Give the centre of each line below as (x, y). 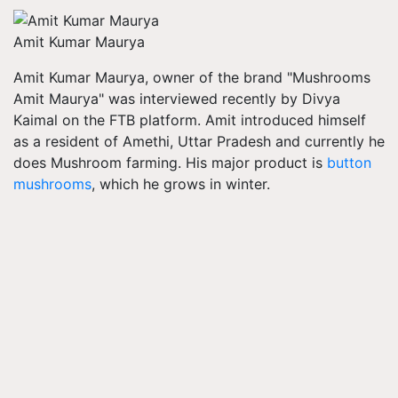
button (349, 162)
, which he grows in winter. (181, 183)
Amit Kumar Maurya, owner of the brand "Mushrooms (192, 77)
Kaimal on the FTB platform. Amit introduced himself (190, 119)
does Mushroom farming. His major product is (170, 162)
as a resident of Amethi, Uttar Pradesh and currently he (199, 141)
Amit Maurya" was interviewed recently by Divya (177, 98)
